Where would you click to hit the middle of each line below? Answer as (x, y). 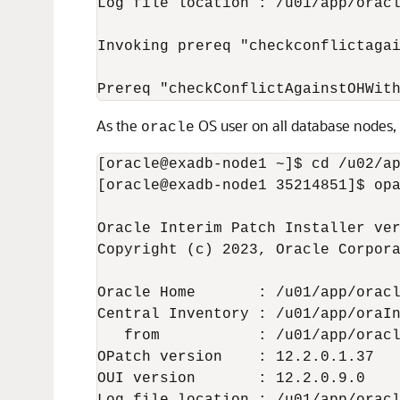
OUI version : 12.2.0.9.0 (231, 379)
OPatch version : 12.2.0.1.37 (236, 357)
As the (119, 125)
